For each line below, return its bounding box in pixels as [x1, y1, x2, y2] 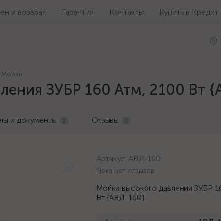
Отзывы [92, 115, 119, 125]
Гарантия [62, 7, 94, 17]
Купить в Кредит [159, 7, 218, 17]
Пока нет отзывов [96, 166, 154, 175]
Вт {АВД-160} [96, 193, 145, 202]
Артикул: [96, 154, 128, 163]
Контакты [110, 7, 144, 17]
